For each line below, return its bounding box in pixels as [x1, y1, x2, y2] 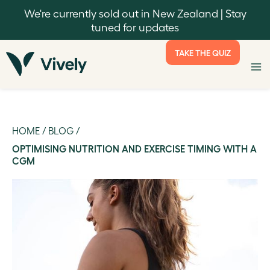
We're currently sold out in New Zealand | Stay [24, 7, 246, 19]
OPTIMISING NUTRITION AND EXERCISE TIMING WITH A [12, 143, 257, 154]
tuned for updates [91, 20, 179, 33]
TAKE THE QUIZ [175, 48, 231, 57]
